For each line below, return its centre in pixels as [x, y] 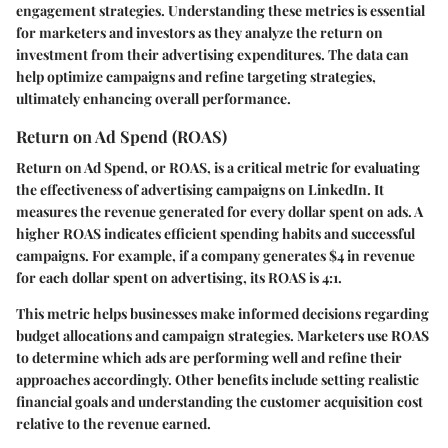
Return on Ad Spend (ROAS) [121, 135]
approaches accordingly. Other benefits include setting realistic [217, 379]
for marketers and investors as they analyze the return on [199, 32]
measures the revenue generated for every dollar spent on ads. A [219, 211]
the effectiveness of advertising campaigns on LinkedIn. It [200, 189]
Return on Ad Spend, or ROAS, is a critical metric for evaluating [218, 167]
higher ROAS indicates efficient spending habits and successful [215, 233]
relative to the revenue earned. [113, 423]
